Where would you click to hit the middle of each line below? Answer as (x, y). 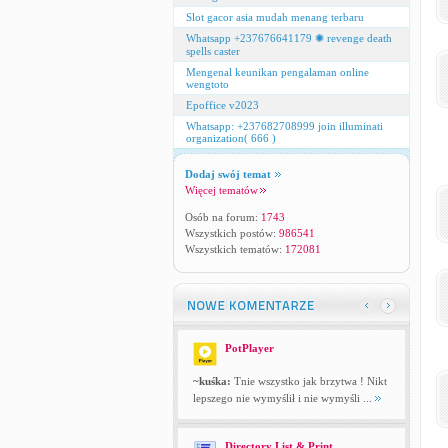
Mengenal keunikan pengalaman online (277, 72)
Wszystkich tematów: (234, 249)
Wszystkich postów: (231, 233)
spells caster (212, 51)
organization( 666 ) (230, 138)
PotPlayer (249, 348)
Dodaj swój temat (227, 174)
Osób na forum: (222, 217)
